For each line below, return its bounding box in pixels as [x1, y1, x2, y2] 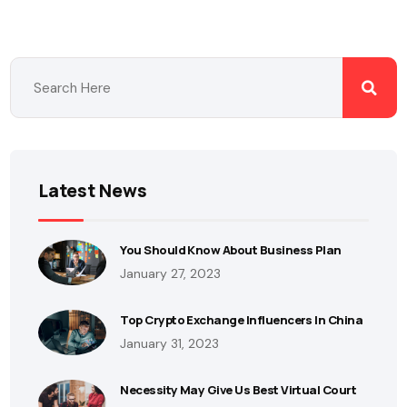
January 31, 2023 [120, 335, 220, 352]
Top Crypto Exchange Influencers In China [120, 312, 363, 329]
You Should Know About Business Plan [120, 242, 342, 259]
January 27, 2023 [120, 265, 222, 283]
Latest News [38, 178, 148, 203]
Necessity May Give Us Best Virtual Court [120, 382, 357, 399]
